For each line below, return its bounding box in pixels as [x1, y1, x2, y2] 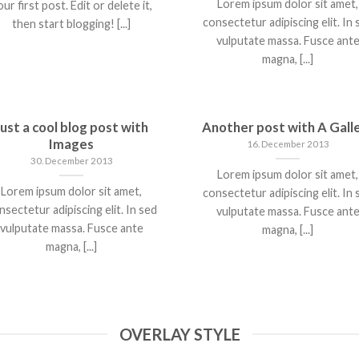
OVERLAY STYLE [119, 325, 240, 345]
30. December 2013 [30, 155, 113, 167]
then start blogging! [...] [12, 17, 131, 31]
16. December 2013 [246, 139, 329, 150]
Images [49, 135, 94, 152]
